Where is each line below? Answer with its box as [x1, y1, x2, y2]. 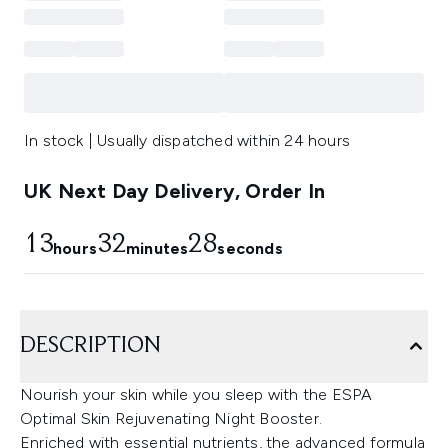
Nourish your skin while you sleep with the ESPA [20, 385, 373, 405]
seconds [217, 239, 283, 259]
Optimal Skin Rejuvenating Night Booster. [20, 409, 322, 429]
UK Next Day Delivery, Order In [24, 179, 325, 204]
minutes [126, 239, 189, 259]
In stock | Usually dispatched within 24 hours [24, 131, 350, 151]
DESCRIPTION [20, 334, 161, 359]
